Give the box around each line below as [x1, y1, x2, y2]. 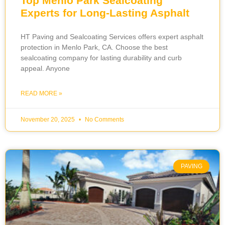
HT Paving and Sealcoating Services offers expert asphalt [21, 33, 203, 41]
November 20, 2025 [21, 116, 76, 124]
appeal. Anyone [21, 64, 70, 73]
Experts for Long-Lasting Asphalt [21, 7, 189, 19]
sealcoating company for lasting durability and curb [21, 54, 182, 62]
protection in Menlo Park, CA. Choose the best [21, 43, 168, 52]
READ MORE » [21, 90, 62, 97]
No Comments [83, 116, 124, 124]
